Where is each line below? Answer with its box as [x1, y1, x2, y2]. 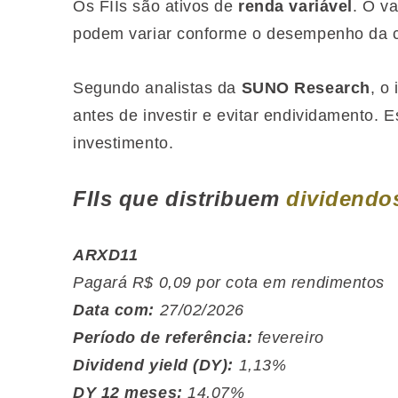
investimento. [73, 134, 174, 152]
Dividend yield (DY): [73, 356, 234, 374]
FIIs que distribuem [73, 187, 287, 211]
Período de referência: [73, 329, 253, 346]
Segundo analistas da [73, 79, 242, 97]
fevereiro [257, 329, 324, 346]
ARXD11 [73, 246, 139, 264]
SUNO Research [241, 79, 370, 97]
